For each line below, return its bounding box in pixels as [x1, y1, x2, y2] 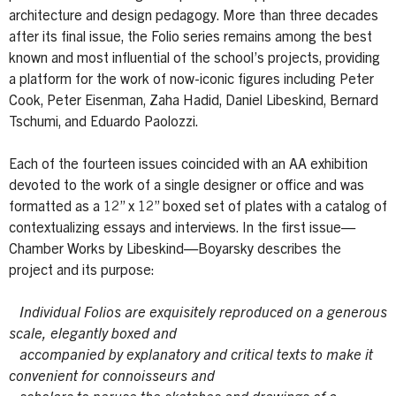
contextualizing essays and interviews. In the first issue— [9, 221, 355, 236]
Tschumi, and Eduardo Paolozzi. [9, 115, 202, 130]
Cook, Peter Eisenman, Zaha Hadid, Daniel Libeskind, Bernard [9, 94, 378, 109]
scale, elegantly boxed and [9, 327, 180, 342]
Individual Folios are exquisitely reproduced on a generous [19, 306, 387, 321]
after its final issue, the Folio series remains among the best [9, 30, 372, 45]
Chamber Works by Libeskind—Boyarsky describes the [9, 242, 341, 257]
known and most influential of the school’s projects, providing [9, 51, 380, 66]
